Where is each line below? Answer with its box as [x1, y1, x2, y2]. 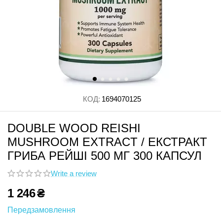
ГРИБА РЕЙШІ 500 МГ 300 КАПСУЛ [7, 149, 202, 162]
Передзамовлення [7, 206, 75, 214]
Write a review [51, 169, 97, 178]
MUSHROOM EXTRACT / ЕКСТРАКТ [7, 135, 207, 148]
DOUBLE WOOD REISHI [7, 121, 141, 135]
